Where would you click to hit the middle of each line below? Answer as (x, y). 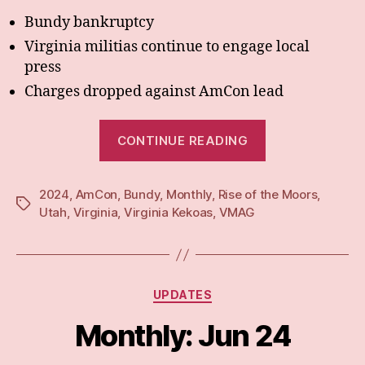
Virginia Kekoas (168, 213)
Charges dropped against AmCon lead (154, 91)
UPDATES (182, 295)
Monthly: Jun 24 (182, 335)
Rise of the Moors (268, 195)
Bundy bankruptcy (89, 22)
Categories (218, 292)
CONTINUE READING (182, 140)
